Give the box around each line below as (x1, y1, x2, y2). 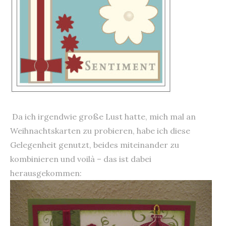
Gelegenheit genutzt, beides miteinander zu (10, 139, 179, 150)
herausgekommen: (10, 167, 82, 178)
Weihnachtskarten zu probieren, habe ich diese (10, 125, 190, 136)
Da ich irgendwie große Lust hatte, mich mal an (10, 111, 196, 122)
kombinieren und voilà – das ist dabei (10, 153, 151, 164)
